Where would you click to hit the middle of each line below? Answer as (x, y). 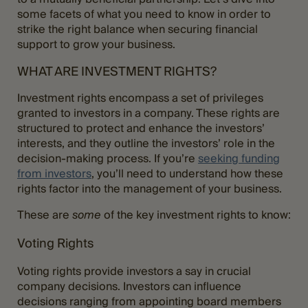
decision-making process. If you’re (108, 158)
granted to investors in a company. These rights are (148, 113)
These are (45, 214)
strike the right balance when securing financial (137, 29)
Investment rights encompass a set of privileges (140, 98)
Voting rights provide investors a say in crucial (134, 271)
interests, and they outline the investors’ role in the (146, 143)
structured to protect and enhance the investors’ (141, 128)
